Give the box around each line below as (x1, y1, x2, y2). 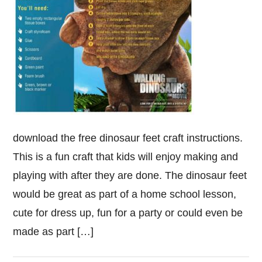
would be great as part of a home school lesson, (13, 188, 237, 200)
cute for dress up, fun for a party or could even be (13, 207, 243, 219)
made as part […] (13, 226, 94, 237)
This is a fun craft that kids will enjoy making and (13, 151, 239, 163)
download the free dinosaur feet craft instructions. (13, 132, 243, 144)
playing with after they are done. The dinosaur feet (13, 170, 247, 181)
